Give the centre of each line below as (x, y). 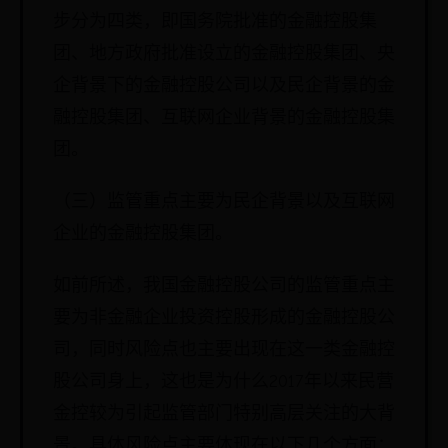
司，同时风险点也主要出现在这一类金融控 (224, 349)
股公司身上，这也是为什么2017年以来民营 (223, 381)
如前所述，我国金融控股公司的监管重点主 (224, 285)
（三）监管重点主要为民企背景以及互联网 (224, 201)
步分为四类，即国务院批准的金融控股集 (215, 21)
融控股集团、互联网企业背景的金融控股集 (224, 117)
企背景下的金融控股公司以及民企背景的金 (224, 85)
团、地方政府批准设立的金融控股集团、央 (224, 53)
